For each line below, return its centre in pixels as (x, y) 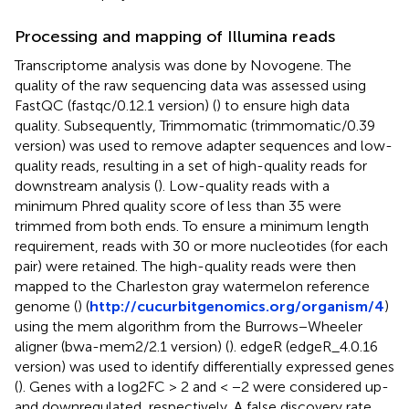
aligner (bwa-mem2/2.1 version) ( (122, 346)
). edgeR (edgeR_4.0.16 (304, 346)
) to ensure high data (283, 105)
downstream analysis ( (86, 185)
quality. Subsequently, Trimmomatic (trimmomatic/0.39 (195, 125)
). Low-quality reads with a (244, 185)
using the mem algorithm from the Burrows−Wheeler (189, 326)
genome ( (46, 306)
